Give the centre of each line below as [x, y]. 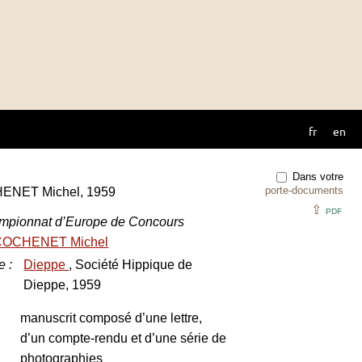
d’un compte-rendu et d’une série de [124, 338]
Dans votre [316, 176]
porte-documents [304, 190]
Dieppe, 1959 [63, 285]
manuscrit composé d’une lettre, [112, 318]
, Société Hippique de [131, 265]
